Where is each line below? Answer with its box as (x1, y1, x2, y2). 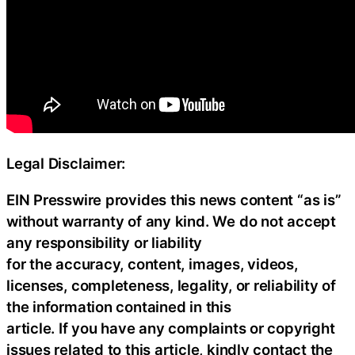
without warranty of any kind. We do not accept (6, 212, 336, 230)
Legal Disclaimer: (6, 155, 126, 173)
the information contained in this (6, 297, 231, 315)
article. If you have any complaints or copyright (6, 319, 335, 337)
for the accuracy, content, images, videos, (6, 254, 298, 273)
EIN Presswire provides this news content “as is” (6, 190, 342, 208)
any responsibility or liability (6, 233, 203, 251)
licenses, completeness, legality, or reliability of (6, 276, 336, 294)
